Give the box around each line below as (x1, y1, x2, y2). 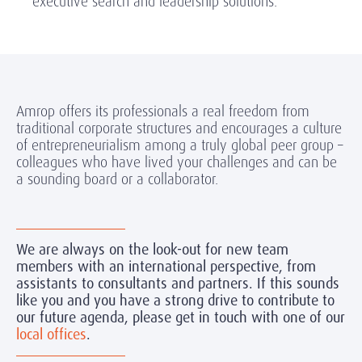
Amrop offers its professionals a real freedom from (16, 102, 309, 121)
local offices (16, 325, 86, 345)
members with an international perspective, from (16, 257, 316, 277)
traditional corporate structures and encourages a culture (16, 119, 342, 138)
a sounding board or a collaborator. (16, 170, 218, 189)
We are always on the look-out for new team (16, 240, 288, 260)
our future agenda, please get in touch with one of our (16, 308, 345, 328)
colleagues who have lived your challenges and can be (16, 153, 337, 172)
